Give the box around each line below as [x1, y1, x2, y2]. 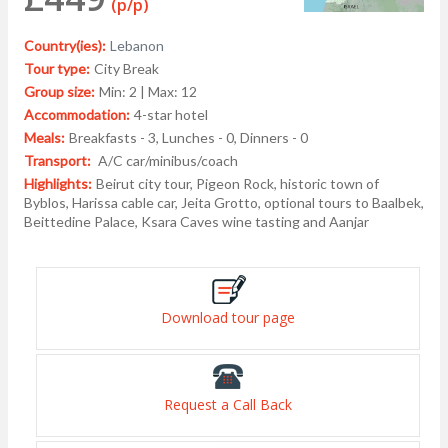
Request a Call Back [164, 395, 292, 415]
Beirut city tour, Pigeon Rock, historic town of [96, 175, 379, 193]
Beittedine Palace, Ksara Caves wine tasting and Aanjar [24, 213, 369, 231]
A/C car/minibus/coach [98, 152, 238, 170]
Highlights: [24, 175, 92, 193]
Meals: [24, 129, 65, 147]
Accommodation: [24, 106, 130, 124]
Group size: [24, 83, 95, 101]
